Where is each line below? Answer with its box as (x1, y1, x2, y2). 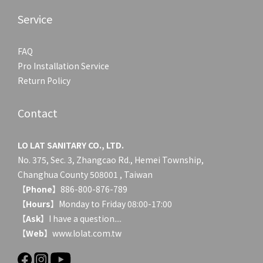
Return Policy (18, 75, 70, 87)
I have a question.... (49, 213, 122, 225)
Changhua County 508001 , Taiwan (18, 168, 153, 181)
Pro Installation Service (18, 60, 109, 72)
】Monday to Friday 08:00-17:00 (50, 198, 172, 210)
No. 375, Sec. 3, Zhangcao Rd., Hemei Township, (18, 154, 204, 166)
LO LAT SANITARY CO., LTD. (18, 139, 124, 151)
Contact (18, 105, 58, 121)
